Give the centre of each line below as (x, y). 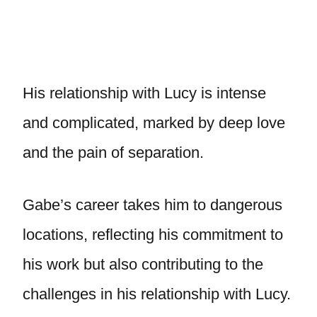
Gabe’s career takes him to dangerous (152, 204)
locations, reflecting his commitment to (153, 234)
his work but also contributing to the (143, 264)
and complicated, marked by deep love (154, 122)
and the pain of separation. (115, 152)
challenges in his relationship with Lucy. (157, 294)
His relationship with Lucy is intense (144, 93)
